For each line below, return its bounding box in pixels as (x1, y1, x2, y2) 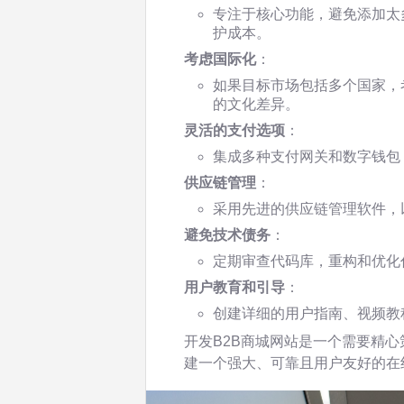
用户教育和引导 (184, 280, 285, 295)
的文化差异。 (213, 96, 299, 112)
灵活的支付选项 (184, 123, 285, 138)
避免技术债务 (184, 227, 271, 243)
